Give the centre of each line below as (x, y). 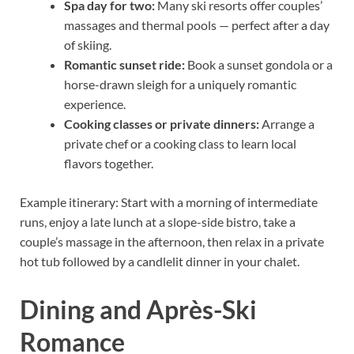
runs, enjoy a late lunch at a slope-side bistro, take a (158, 221)
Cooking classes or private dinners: (162, 123)
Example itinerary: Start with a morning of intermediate (169, 201)
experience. (95, 104)
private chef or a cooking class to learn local (180, 143)
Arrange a (287, 123)
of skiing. (88, 44)
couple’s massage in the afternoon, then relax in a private (172, 241)
